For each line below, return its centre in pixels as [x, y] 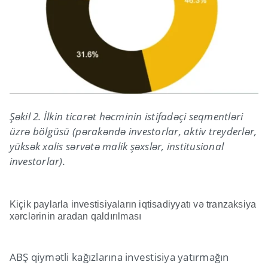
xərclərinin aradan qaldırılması [75, 216]
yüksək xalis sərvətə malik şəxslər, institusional [117, 146]
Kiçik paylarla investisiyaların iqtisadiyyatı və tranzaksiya [133, 204]
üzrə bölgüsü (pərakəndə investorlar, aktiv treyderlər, [133, 131]
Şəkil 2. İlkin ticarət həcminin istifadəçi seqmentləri [126, 116]
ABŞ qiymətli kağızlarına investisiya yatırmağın [119, 257]
